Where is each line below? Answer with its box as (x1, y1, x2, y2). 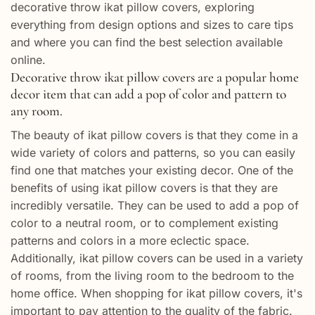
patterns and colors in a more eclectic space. (11, 233, 250, 247)
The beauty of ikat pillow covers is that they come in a (11, 127, 298, 142)
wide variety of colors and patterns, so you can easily (11, 145, 295, 160)
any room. (11, 103, 63, 120)
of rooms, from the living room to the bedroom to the (11, 268, 294, 283)
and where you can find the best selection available (11, 35, 283, 50)
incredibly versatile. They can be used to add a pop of (11, 198, 299, 212)
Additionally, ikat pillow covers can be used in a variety (11, 250, 303, 265)
